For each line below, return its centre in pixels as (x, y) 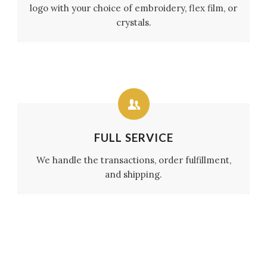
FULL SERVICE (133, 137)
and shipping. (133, 174)
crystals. (133, 22)
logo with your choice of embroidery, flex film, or (133, 8)
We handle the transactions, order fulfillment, (133, 160)
